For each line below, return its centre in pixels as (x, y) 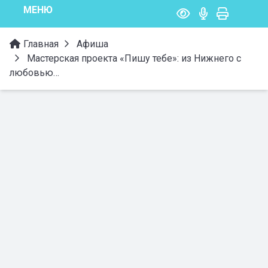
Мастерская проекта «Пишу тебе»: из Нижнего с (133, 58)
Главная (40, 44)
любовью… (34, 73)
